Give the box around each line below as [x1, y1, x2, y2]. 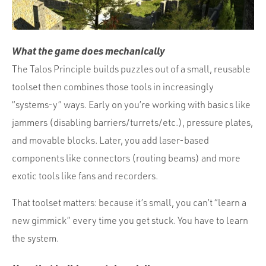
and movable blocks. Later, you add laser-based [12, 134, 209, 147]
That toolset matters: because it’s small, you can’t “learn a [12, 197, 246, 209]
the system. [12, 232, 59, 245]
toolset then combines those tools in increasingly [12, 81, 214, 93]
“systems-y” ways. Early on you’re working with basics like [12, 99, 251, 111]
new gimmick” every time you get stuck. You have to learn [12, 214, 248, 227]
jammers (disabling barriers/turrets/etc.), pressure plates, [12, 116, 253, 129]
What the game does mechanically [12, 44, 165, 58]
